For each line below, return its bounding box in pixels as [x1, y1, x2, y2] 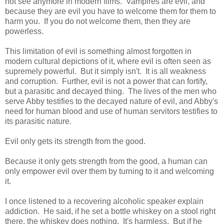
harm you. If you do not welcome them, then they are [5, 16, 190, 25]
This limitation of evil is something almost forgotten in [5, 46, 191, 55]
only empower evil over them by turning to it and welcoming [5, 166, 214, 175]
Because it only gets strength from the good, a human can [5, 156, 207, 165]
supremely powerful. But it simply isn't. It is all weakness [5, 66, 206, 75]
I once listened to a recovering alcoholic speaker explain [5, 196, 203, 205]
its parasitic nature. [5, 116, 71, 125]
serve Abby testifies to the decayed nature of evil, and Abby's [5, 96, 218, 105]
